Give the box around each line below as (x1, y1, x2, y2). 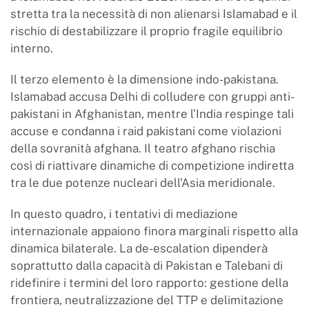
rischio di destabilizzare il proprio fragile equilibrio (10, 24, 283, 38)
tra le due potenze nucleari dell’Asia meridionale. (10, 176, 275, 190)
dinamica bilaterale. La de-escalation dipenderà (10, 241, 268, 255)
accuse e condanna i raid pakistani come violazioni (10, 124, 281, 138)
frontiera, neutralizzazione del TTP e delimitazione (10, 293, 283, 307)
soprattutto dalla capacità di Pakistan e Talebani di (10, 259, 283, 272)
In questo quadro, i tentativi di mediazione (10, 207, 238, 221)
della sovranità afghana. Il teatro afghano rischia (10, 141, 275, 155)
